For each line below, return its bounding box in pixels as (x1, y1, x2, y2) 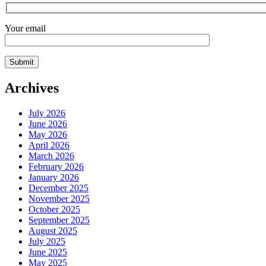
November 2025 (28, 193, 90, 204)
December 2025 (28, 182, 88, 193)
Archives (5, 80, 59, 96)
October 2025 (28, 204, 80, 214)
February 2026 (28, 161, 84, 172)
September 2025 (28, 214, 90, 225)
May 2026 (28, 129, 67, 140)
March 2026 (28, 150, 74, 161)
